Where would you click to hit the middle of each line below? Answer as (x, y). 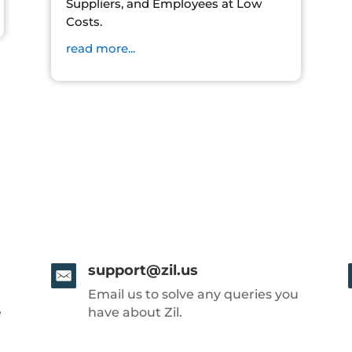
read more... (100, 49)
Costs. (84, 22)
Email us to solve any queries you (193, 294)
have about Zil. (135, 312)
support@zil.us (143, 270)
